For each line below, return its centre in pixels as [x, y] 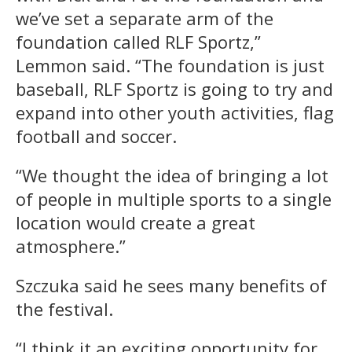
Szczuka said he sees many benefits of [171, 286]
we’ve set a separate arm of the [145, 18]
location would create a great [136, 223]
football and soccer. [96, 136]
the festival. [64, 309]
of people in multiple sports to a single [174, 199]
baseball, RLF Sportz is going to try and [174, 89]
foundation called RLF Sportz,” [138, 42]
